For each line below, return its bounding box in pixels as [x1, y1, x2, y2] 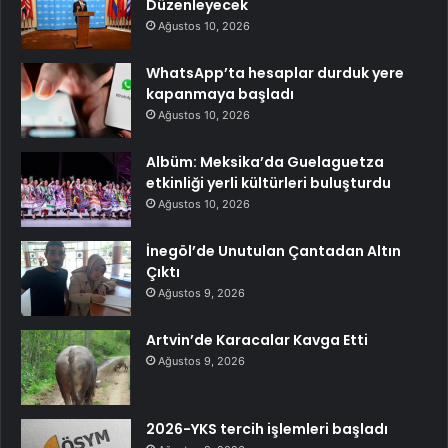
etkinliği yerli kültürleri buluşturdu [146, 173, 391, 194]
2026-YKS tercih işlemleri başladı [146, 419, 388, 440]
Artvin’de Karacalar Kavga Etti [146, 330, 368, 351]
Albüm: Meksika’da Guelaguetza [146, 152, 384, 173]
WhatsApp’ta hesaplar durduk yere [146, 63, 404, 84]
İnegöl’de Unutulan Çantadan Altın [146, 241, 401, 262]
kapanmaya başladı [146, 84, 294, 105]
